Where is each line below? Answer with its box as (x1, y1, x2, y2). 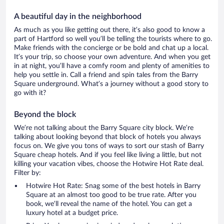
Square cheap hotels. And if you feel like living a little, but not (14, 151, 201, 159)
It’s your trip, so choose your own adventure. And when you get (14, 53, 210, 61)
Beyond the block (14, 110, 76, 119)
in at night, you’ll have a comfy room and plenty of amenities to (14, 62, 209, 70)
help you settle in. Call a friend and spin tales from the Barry (14, 71, 198, 79)
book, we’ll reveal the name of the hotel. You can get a (26, 200, 192, 208)
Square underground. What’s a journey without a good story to (14, 80, 208, 88)
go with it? (14, 89, 46, 97)
